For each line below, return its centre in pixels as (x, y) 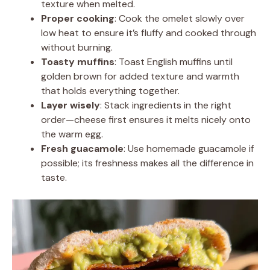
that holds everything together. (110, 90)
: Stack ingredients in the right (166, 105)
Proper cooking (78, 18)
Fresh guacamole (82, 148)
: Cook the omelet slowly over (180, 18)
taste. (54, 177)
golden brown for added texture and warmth (140, 76)
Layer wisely (71, 105)
